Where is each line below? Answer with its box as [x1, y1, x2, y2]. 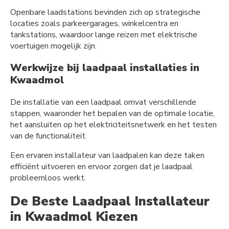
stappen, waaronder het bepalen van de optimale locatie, [10, 107, 215, 119]
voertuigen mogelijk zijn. [10, 40, 97, 52]
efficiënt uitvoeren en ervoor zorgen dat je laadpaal [10, 161, 193, 172]
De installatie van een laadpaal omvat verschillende [10, 96, 196, 108]
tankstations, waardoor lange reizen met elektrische [10, 29, 197, 40]
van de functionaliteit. [10, 130, 87, 142]
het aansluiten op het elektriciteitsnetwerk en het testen [10, 119, 217, 130]
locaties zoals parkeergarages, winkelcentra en [10, 17, 178, 29]
